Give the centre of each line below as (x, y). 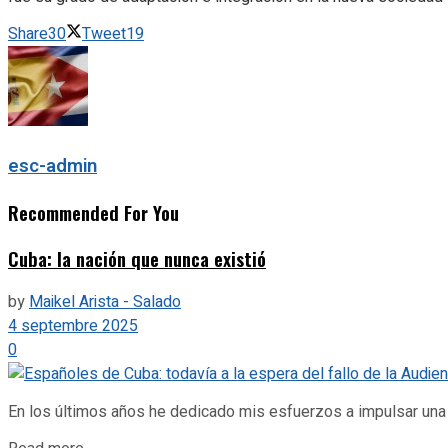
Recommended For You (93, 212)
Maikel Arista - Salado (105, 302)
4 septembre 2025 (73, 326)
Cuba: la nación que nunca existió (137, 258)
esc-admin (52, 166)
